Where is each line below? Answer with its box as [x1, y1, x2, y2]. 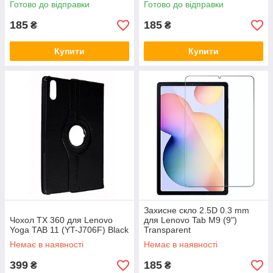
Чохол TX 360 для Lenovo [10, 215, 113, 225]
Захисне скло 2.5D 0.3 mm [144, 205, 249, 216]
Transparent [144, 225, 191, 235]
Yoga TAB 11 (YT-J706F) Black [10, 225, 129, 235]
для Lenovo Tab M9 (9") [144, 215, 237, 225]
